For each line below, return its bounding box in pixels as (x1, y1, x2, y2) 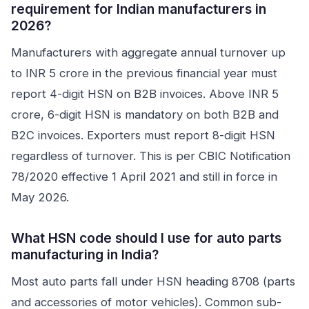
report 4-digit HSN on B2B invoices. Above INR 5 (11, 87, 279, 101)
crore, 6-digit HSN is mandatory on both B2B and (11, 108, 279, 121)
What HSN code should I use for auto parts (11, 230, 281, 246)
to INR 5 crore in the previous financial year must (11, 66, 277, 80)
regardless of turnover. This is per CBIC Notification (11, 149, 290, 163)
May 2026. (11, 190, 69, 204)
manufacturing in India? (11, 246, 159, 263)
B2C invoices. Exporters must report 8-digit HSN (11, 128, 275, 142)
